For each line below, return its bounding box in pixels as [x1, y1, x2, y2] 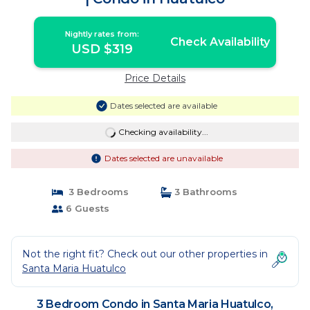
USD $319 [71, 42, 134, 57]
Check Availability [170, 35, 270, 48]
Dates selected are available [109, 100, 217, 111]
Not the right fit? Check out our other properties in [22, 248, 268, 260]
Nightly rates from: [65, 29, 140, 39]
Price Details [125, 72, 185, 84]
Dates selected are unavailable [104, 153, 223, 163]
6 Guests [62, 203, 109, 214]
